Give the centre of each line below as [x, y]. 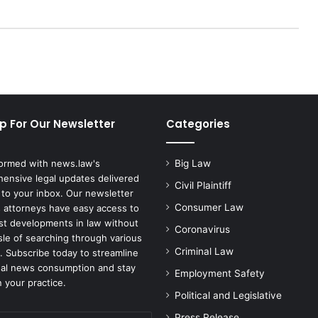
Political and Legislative [228, 296]
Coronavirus [202, 230]
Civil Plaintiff [203, 186]
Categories [198, 124]
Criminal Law [204, 252]
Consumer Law [209, 208]
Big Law [193, 164]
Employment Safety [220, 274]
